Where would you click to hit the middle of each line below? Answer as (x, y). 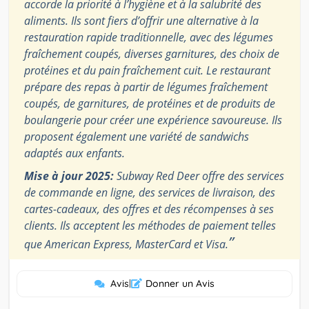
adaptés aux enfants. (74, 153)
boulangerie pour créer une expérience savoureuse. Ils (153, 120)
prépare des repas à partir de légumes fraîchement (146, 87)
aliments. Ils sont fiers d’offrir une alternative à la (141, 21)
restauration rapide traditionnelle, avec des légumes (149, 38)
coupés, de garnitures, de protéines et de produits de (150, 104)
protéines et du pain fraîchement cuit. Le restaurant (147, 71)
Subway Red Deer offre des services (199, 176)
